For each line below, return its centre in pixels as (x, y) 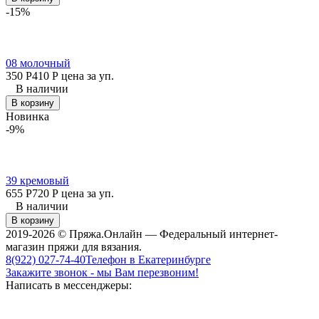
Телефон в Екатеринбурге (148, 259)
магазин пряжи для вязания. (74, 246)
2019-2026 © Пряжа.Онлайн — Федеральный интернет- (142, 234)
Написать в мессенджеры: (69, 285)
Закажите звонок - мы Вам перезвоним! (102, 272)
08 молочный (38, 63)
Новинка (27, 116)
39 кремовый (37, 180)
